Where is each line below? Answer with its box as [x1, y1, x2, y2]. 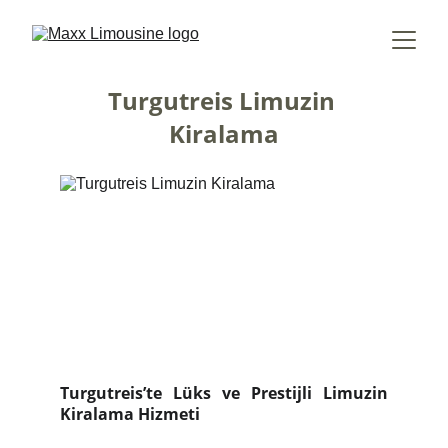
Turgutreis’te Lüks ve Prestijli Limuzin [60, 382, 388, 404]
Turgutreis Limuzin [107, 84, 341, 117]
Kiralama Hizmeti [60, 403, 200, 425]
